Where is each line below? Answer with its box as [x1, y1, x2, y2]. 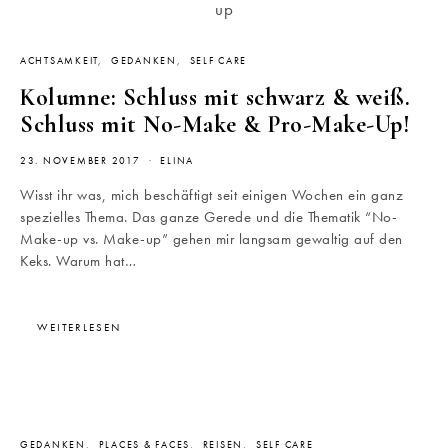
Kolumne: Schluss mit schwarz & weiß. [20, 83, 410, 113]
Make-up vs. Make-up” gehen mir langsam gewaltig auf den [20, 229, 403, 250]
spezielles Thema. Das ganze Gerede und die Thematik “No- [20, 207, 397, 228]
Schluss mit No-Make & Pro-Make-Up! [20, 110, 410, 140]
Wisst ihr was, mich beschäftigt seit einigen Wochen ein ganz [20, 185, 403, 206]
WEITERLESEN [37, 320, 121, 335]
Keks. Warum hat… [20, 251, 136, 272]
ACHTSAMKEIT [20, 55, 99, 68]
